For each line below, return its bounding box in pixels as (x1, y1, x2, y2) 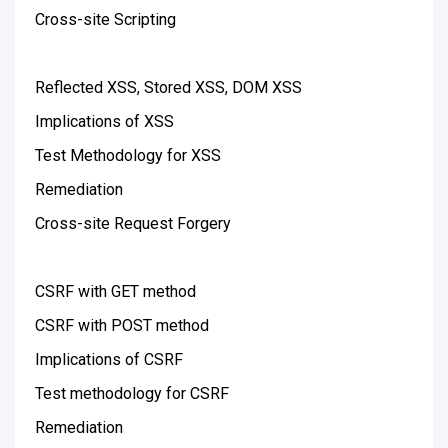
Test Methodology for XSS (35, 146, 221, 165)
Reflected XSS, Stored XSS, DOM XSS (35, 78, 302, 97)
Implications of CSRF (35, 350, 183, 369)
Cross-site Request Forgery (35, 214, 231, 233)
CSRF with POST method (35, 316, 209, 335)
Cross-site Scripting (35, 10, 176, 29)
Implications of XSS (35, 112, 174, 131)
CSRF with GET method (35, 282, 196, 301)
